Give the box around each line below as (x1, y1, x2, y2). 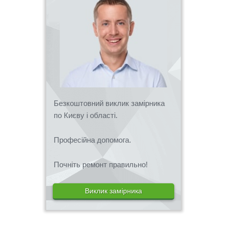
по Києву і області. (54, 110, 118, 120)
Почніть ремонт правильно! (54, 160, 148, 169)
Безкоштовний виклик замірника (54, 98, 165, 107)
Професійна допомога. (54, 135, 131, 144)
